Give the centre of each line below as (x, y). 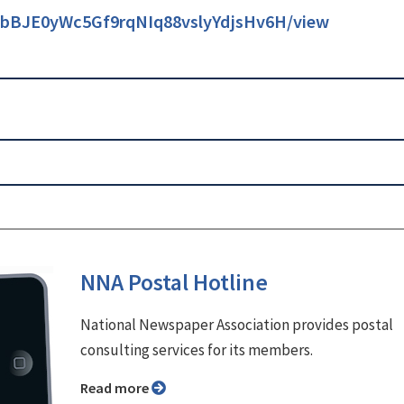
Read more (120, 387)
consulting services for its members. (197, 349)
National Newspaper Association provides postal (237, 324)
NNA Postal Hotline (174, 282)
